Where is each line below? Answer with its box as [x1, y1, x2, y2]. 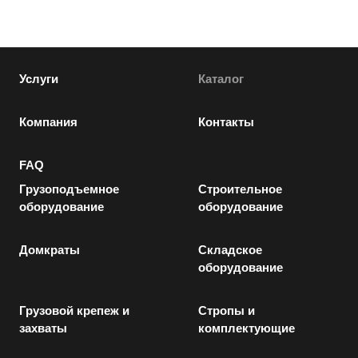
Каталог [198, 72, 244, 86]
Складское [198, 243, 262, 257]
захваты [19, 321, 67, 336]
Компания [19, 115, 78, 129]
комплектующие [198, 321, 295, 336]
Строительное [198, 182, 282, 197]
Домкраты [19, 243, 80, 257]
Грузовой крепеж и [19, 304, 129, 318]
